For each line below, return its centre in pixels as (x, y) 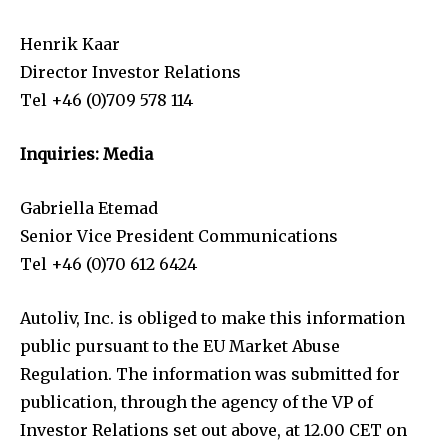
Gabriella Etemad (89, 207)
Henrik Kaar (70, 43)
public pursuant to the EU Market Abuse (180, 345)
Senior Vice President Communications (179, 235)
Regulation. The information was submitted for (210, 373)
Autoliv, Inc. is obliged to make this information (212, 317)
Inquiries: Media (86, 153)
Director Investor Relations (130, 71)
